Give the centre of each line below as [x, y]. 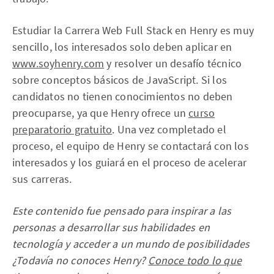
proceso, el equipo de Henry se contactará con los [131, 146]
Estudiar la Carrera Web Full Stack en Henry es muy [133, 30]
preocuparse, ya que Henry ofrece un [101, 113]
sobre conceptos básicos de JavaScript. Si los [120, 80]
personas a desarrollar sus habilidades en [111, 227]
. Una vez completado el [169, 129]
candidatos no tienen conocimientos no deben [123, 96]
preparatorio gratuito [62, 129]
